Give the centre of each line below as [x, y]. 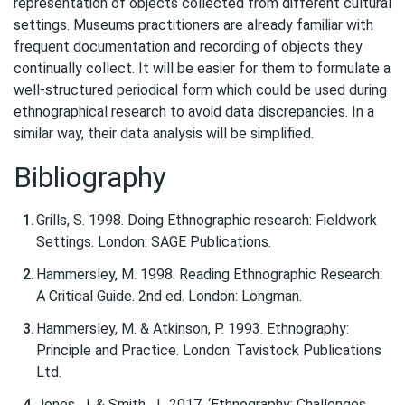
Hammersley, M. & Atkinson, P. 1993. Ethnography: [193, 329]
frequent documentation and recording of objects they [188, 47]
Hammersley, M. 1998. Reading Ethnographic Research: [209, 274]
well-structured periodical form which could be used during [200, 90]
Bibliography [90, 177]
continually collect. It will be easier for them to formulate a [202, 68]
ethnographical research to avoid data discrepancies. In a [194, 112]
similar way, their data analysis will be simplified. [164, 133]
